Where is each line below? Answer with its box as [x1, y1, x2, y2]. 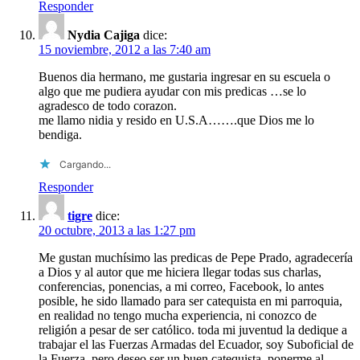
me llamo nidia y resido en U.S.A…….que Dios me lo [39, 112, 314, 127]
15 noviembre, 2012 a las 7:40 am [39, 42, 211, 56]
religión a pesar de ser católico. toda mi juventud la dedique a [39, 322, 347, 337]
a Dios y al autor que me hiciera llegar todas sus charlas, [39, 264, 321, 279]
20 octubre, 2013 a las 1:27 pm [39, 223, 195, 237]
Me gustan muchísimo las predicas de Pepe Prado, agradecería [39, 250, 353, 264]
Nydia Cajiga [67, 27, 140, 42]
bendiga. [39, 127, 82, 141]
